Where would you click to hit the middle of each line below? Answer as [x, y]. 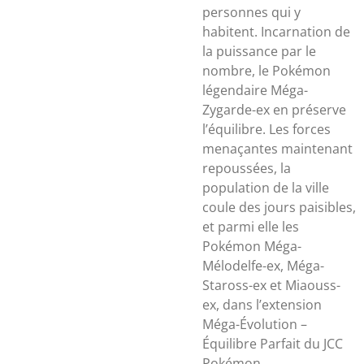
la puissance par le [259, 51]
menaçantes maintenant [277, 149]
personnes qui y [251, 12]
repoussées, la [247, 168]
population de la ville [266, 188]
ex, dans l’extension [262, 305]
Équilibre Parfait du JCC [273, 344]
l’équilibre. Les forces [266, 129]
